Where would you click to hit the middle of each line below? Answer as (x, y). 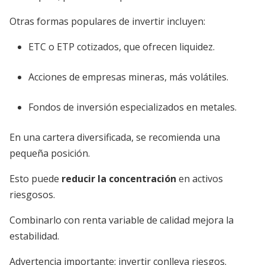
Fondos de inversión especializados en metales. (132, 107)
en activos (200, 179)
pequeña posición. (50, 153)
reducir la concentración (119, 179)
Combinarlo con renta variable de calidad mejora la (122, 220)
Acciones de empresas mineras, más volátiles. (128, 77)
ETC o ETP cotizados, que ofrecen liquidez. (122, 47)
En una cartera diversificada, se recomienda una (115, 137)
